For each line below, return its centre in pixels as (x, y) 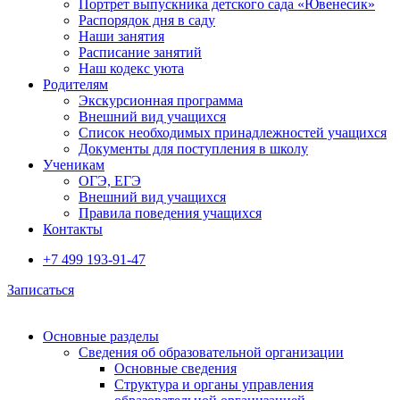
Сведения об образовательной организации (211, 352)
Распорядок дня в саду (147, 20)
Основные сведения (175, 368)
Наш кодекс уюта (131, 68)
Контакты (73, 229)
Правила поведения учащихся (170, 213)
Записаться (41, 290)
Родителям (75, 84)
